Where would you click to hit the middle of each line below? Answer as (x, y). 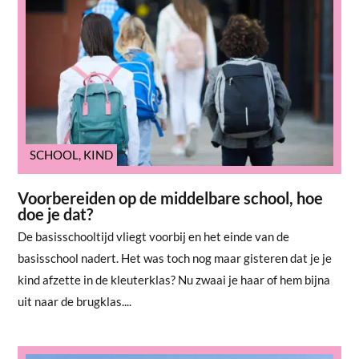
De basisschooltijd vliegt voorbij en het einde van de (154, 236)
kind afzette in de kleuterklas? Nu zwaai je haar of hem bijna (174, 279)
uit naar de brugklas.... (75, 301)
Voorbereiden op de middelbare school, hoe (171, 198)
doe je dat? (56, 214)
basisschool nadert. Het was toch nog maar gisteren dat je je (175, 258)
